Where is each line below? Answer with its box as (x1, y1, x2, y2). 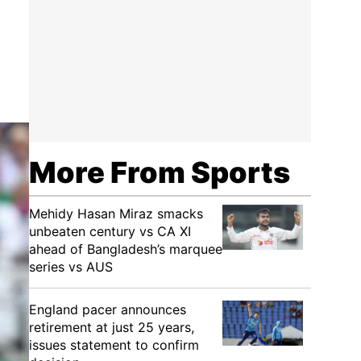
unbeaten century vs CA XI (29, 223, 191, 239)
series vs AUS (29, 259, 113, 275)
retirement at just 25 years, (29, 319, 194, 335)
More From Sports (29, 155, 290, 190)
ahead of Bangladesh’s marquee (29, 241, 222, 257)
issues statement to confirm (29, 337, 199, 353)
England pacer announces (29, 301, 186, 317)
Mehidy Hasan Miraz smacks (29, 205, 203, 222)
